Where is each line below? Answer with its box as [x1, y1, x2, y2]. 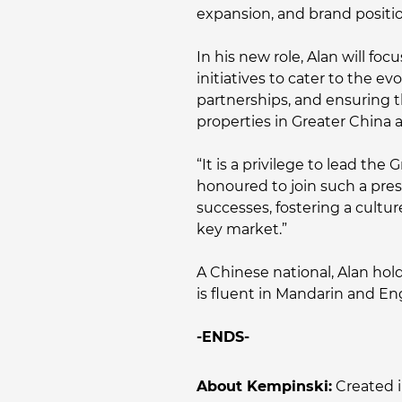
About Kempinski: [197, 378, 332, 395]
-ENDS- [197, 328, 249, 345]
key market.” [197, 221, 287, 238]
